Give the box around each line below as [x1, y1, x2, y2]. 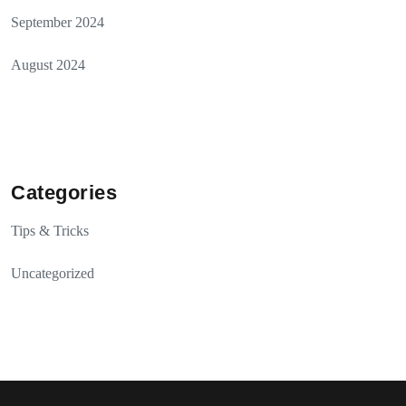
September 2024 [11, 14, 104, 30]
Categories [11, 181, 117, 204]
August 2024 [11, 57, 85, 72]
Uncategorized [11, 266, 94, 281]
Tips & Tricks [11, 223, 89, 238]
